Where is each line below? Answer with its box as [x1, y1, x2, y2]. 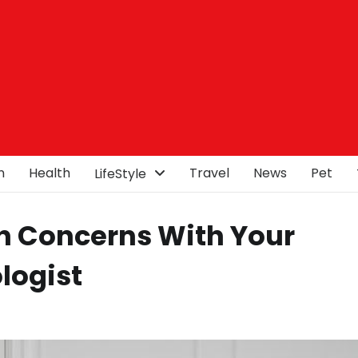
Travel [189, 164, 229, 182]
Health [29, 164, 70, 182]
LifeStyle [94, 165, 146, 183]
